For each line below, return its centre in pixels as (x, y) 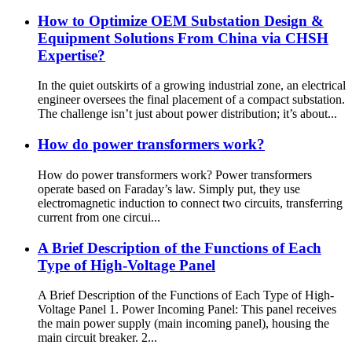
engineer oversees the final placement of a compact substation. (191, 100)
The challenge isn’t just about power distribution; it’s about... (187, 114)
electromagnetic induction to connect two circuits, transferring (190, 203)
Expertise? (71, 55)
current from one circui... (99, 217)
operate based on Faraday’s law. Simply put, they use (169, 189)
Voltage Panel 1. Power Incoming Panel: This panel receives (187, 310)
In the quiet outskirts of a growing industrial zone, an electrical (192, 86)
